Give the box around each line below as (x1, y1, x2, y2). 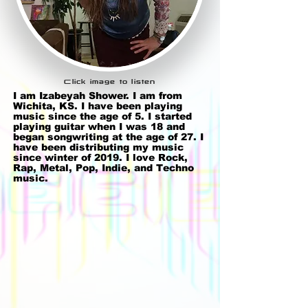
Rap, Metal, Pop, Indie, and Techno (13, 163, 194, 173)
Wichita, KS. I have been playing (13, 101, 182, 111)
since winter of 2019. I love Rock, (13, 153, 188, 163)
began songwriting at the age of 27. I (13, 132, 203, 142)
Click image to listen (64, 78, 156, 85)
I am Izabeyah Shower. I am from (13, 91, 182, 101)
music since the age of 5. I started (13, 111, 192, 122)
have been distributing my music (13, 142, 184, 153)
